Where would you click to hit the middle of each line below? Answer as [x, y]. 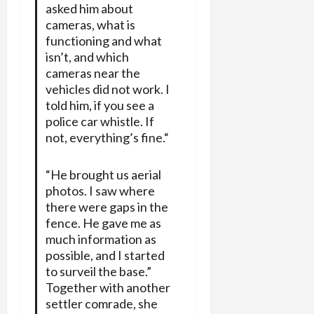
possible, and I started [105, 255]
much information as [101, 239]
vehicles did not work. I [107, 89]
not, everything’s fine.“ [107, 137]
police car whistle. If [100, 121]
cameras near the [93, 73]
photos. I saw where [100, 190]
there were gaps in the [107, 206]
